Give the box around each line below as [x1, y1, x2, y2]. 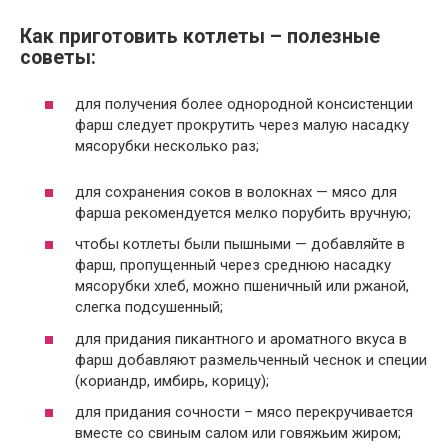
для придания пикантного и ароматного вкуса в [75, 329, 407, 348]
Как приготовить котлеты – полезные [20, 25, 380, 48]
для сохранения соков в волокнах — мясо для [75, 182, 397, 201]
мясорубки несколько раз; [75, 136, 259, 155]
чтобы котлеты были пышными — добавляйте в [75, 235, 405, 253]
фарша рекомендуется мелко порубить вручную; [75, 203, 411, 222]
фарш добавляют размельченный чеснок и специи [75, 350, 427, 369]
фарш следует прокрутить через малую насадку [75, 115, 409, 134]
